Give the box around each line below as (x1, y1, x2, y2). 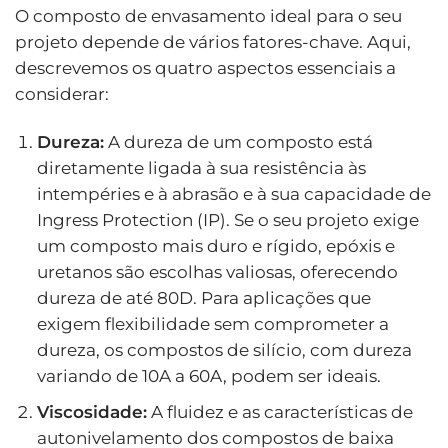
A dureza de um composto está (103, 131, 373, 152)
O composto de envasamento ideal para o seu (15, 5, 402, 26)
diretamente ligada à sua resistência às (36, 157, 366, 178)
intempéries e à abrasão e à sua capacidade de (36, 183, 431, 204)
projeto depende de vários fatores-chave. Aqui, (15, 31, 411, 52)
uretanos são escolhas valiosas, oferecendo (36, 261, 398, 282)
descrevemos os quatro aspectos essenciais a (15, 57, 396, 78)
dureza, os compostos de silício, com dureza (36, 339, 412, 360)
